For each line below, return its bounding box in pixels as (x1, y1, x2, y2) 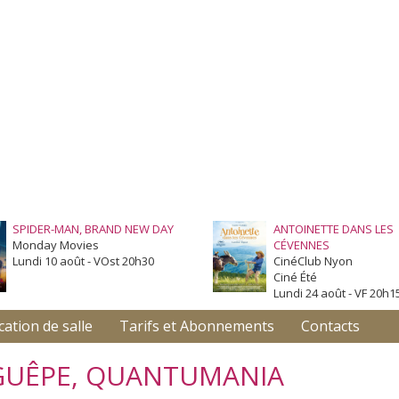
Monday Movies (12, 237, 99, 254)
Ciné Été (273, 269, 317, 286)
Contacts (301, 316, 360, 337)
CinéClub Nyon (273, 253, 353, 270)
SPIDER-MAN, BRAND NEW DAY (12, 221, 174, 238)
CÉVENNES (273, 237, 330, 254)
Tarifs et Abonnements (119, 316, 274, 337)
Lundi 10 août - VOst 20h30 (12, 253, 154, 270)
